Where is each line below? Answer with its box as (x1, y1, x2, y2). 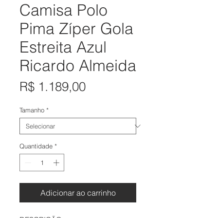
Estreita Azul (19, 37, 107, 57)
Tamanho (19, 106, 44, 114)
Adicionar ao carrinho (40, 187, 116, 198)
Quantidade (19, 142, 53, 150)
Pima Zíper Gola (19, 19, 133, 38)
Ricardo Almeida (19, 56, 136, 75)
